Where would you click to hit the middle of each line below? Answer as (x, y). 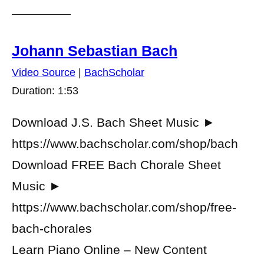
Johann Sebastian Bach (95, 51)
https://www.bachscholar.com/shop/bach (125, 143)
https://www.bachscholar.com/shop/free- (124, 207)
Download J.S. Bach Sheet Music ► (113, 122)
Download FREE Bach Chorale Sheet (116, 165)
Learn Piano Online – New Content (109, 250)
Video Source (44, 72)
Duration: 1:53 (45, 91)
